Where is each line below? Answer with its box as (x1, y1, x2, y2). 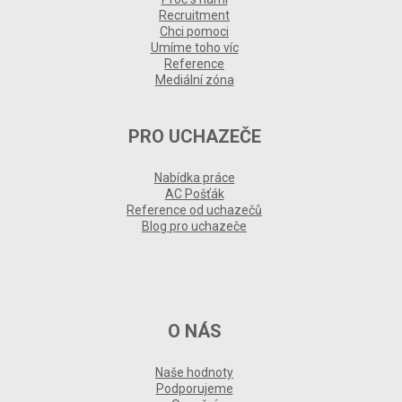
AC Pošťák (164, 187, 224, 202)
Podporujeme (155, 381, 233, 397)
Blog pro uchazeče (142, 219, 247, 234)
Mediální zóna (154, 73, 234, 88)
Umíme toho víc (150, 40, 239, 56)
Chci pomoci (160, 24, 229, 39)
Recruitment (159, 8, 230, 23)
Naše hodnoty (155, 365, 233, 380)
